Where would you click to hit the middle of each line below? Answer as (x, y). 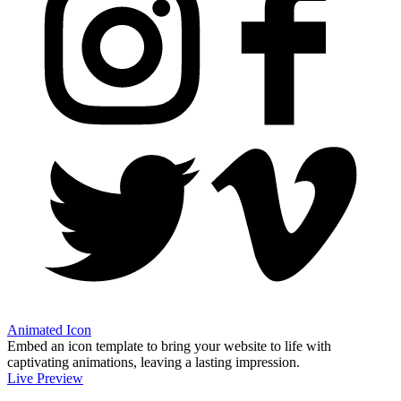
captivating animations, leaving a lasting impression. (154, 362)
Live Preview (45, 378)
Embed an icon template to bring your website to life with (169, 346)
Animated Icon (49, 329)
